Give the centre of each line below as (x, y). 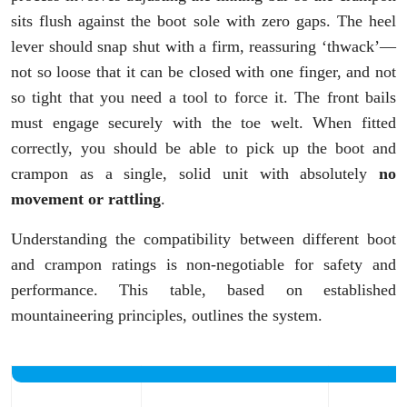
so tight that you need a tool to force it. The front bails (203, 97)
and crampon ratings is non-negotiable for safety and (203, 264)
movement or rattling (86, 199)
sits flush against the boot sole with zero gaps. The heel (203, 20)
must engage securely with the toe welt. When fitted (203, 122)
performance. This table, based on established (203, 289)
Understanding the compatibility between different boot (203, 238)
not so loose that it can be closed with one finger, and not (203, 71)
